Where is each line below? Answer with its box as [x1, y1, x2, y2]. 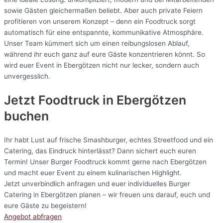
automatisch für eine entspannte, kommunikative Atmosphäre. [4, 28, 204, 37]
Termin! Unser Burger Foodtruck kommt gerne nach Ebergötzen [4, 157, 207, 166]
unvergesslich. [4, 72, 50, 81]
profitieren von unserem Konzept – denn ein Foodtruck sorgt [4, 17, 196, 26]
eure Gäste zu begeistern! [4, 201, 87, 210]
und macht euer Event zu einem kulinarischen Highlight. [4, 168, 182, 177]
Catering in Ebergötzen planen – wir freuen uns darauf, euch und [4, 190, 210, 199]
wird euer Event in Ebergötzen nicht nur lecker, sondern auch [4, 61, 199, 70]
